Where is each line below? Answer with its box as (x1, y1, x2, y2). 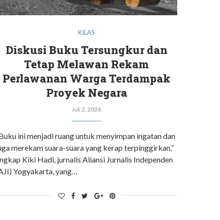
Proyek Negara (46, 85, 127, 100)
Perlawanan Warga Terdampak (2, 71, 170, 85)
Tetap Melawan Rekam (24, 56, 149, 71)
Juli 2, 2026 (72, 105, 101, 113)
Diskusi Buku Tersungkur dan (5, 42, 167, 57)
